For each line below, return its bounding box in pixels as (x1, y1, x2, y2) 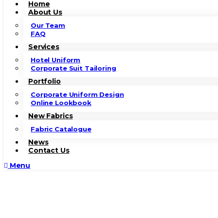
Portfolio (28, 77, 61, 86)
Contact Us (28, 146, 70, 155)
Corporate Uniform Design (31, 91, 124, 98)
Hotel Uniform (31, 56, 81, 64)
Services (28, 42, 59, 51)
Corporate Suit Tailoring (31, 64, 116, 72)
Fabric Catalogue (31, 125, 91, 133)
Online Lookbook (31, 99, 91, 107)
